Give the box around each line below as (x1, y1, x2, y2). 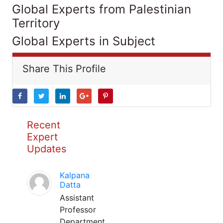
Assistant (60, 193, 94, 203)
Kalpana (60, 170, 90, 180)
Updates (27, 143, 66, 155)
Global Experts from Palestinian (12, 2, 191, 16)
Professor (60, 205, 96, 215)
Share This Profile (22, 63, 106, 75)
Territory (12, 16, 60, 30)
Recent (27, 119, 60, 131)
